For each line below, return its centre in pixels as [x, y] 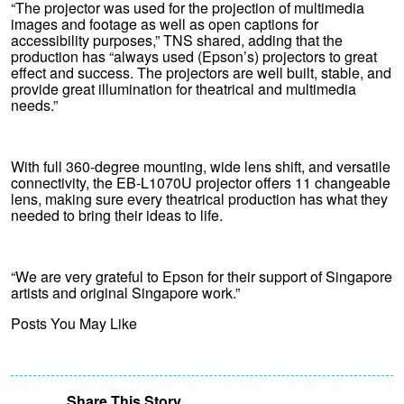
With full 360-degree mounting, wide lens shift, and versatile [201, 166]
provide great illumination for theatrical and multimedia [184, 89]
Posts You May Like [74, 323]
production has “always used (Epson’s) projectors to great [194, 56]
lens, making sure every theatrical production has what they [199, 199]
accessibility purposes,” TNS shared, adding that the [177, 40]
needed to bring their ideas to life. [117, 215]
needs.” [34, 105]
